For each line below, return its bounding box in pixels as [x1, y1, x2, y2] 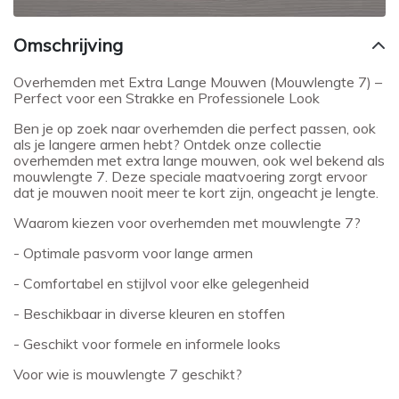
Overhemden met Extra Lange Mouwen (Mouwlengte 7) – [13, 73, 382, 91]
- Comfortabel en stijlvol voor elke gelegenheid [13, 274, 309, 292]
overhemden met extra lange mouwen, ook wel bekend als [13, 151, 385, 169]
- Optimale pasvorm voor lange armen [13, 244, 260, 262]
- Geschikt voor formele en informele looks [13, 335, 281, 353]
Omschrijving [13, 34, 123, 56]
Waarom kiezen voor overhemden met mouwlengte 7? [13, 214, 361, 232]
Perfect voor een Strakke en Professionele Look [13, 89, 320, 107]
